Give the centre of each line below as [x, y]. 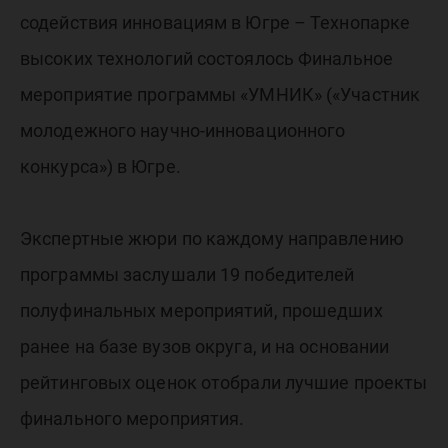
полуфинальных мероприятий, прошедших [201, 310]
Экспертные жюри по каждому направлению [212, 238]
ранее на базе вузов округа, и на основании [205, 346]
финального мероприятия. [132, 418]
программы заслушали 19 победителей [187, 274]
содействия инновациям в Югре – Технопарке [215, 22]
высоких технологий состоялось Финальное [206, 58]
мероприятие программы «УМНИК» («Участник [220, 94]
